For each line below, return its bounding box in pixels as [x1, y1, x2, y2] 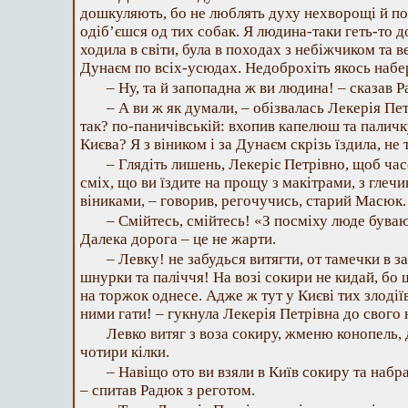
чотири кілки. [80, 343, 169, 361]
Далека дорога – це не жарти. [80, 230, 276, 248]
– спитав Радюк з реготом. [80, 382, 255, 399]
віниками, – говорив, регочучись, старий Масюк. [80, 192, 406, 209]
